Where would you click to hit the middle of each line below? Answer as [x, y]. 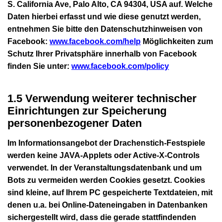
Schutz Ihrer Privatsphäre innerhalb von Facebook [102, 54]
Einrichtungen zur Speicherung [87, 111]
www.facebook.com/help [95, 41]
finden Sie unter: [39, 66]
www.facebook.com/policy [120, 66]
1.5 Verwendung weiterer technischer [102, 98]
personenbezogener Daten [75, 123]
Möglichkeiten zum [177, 41]
